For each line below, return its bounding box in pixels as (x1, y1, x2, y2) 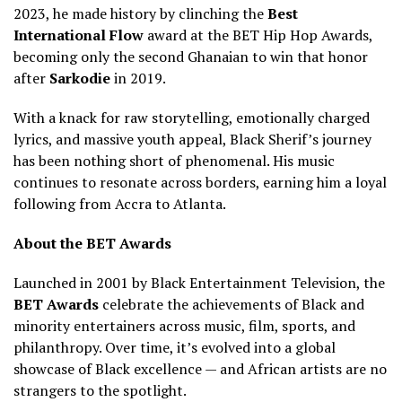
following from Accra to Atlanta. (13, 193, 226, 214)
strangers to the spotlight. (13, 380, 187, 400)
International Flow (13, 24, 144, 45)
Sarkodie (49, 67, 110, 88)
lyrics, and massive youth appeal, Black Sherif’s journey (13, 128, 371, 149)
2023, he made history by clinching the (13, 3, 267, 23)
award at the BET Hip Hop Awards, (144, 24, 372, 45)
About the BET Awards (13, 232, 171, 253)
